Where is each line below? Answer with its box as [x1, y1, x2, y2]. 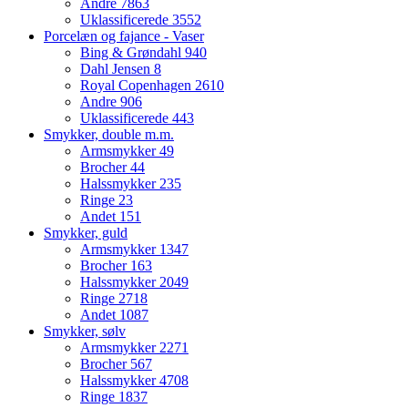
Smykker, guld [44, 225, 127, 241]
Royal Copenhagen [80, 77, 195, 94]
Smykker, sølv [44, 323, 126, 340]
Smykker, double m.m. [44, 127, 174, 143]
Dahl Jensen [80, 61, 154, 77]
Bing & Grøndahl [80, 45, 185, 61]
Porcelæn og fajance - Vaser [44, 28, 204, 45]
